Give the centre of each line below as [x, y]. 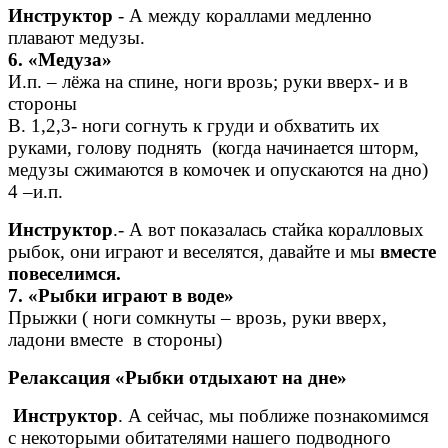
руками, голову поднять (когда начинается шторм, [213, 148]
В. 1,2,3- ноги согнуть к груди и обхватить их [194, 126]
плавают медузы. [76, 38]
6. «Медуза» [60, 60]
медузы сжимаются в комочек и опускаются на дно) [218, 170]
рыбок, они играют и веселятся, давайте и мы [194, 252]
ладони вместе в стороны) [115, 340]
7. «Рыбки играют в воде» [121, 296]
